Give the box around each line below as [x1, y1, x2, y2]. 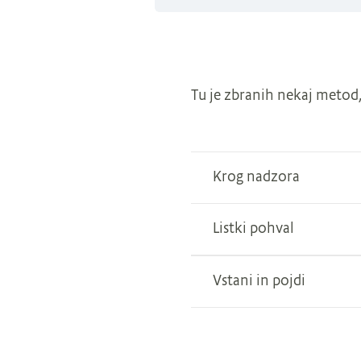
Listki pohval [213, 222, 294, 237]
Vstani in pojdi [213, 274, 305, 289]
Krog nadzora [213, 170, 300, 185]
